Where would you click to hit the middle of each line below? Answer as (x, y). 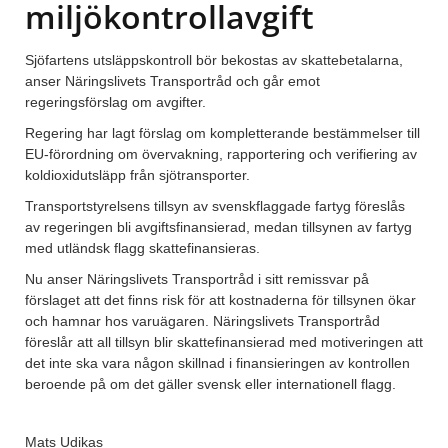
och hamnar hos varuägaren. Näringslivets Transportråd (202, 321)
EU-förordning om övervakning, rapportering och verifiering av (221, 154)
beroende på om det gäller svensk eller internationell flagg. (210, 384)
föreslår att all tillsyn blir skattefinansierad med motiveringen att (224, 342)
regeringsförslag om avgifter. (115, 102)
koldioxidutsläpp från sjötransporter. (137, 175)
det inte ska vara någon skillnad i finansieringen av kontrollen (217, 363)
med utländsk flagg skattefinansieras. (142, 248)
